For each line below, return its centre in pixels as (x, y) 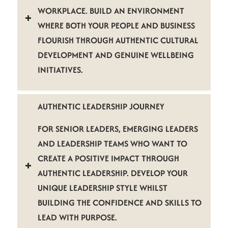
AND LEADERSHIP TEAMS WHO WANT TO (112, 143)
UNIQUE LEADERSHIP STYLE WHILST (102, 188)
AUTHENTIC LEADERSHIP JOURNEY (101, 106)
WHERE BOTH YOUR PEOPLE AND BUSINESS (116, 26)
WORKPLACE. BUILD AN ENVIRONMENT (111, 11)
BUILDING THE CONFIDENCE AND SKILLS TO (119, 202)
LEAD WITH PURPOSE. (77, 217)
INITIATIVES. (60, 70)
